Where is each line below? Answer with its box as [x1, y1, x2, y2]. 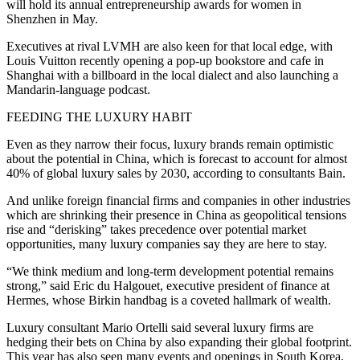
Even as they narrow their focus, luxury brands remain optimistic [6, 137, 333, 152]
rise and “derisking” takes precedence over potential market [6, 223, 306, 237]
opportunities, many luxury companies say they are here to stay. [6, 237, 327, 252]
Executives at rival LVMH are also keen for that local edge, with [6, 39, 333, 54]
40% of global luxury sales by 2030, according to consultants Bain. [6, 166, 346, 181]
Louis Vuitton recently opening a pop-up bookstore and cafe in [6, 54, 324, 68]
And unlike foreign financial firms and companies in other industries [6, 194, 350, 208]
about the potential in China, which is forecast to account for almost [6, 152, 347, 166]
